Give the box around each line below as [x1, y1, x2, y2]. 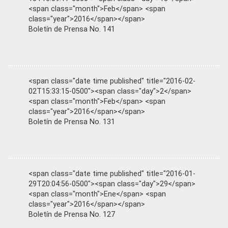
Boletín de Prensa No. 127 [28, 210, 115, 219]
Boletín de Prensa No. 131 [28, 117, 115, 126]
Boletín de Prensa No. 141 [28, 24, 115, 34]
